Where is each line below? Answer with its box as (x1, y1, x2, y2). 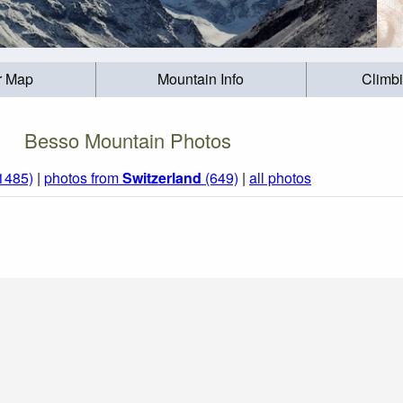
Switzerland (122, 167, 201, 189)
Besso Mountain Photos (24, 125, 231, 154)
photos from (44, 167, 122, 189)
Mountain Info (157, 68, 245, 90)
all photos (249, 167, 311, 189)
